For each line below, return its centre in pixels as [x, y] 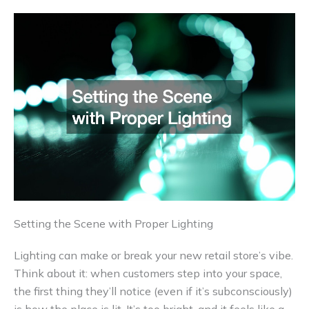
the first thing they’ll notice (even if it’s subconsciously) [153, 291]
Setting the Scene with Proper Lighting [113, 224]
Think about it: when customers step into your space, [148, 273]
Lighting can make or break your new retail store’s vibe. [153, 256]
